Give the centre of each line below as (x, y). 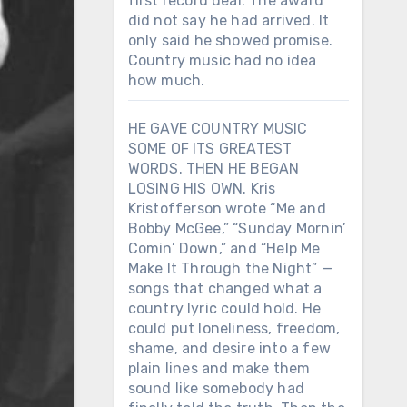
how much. (166, 80)
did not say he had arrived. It (228, 20)
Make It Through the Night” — (230, 268)
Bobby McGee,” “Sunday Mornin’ (237, 228)
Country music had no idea (222, 60)
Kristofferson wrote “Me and (227, 208)
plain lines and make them (219, 368)
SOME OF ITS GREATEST (210, 149)
